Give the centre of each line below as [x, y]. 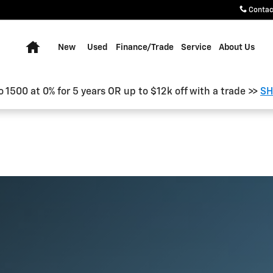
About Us [237, 48]
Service [196, 48]
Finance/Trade [145, 48]
